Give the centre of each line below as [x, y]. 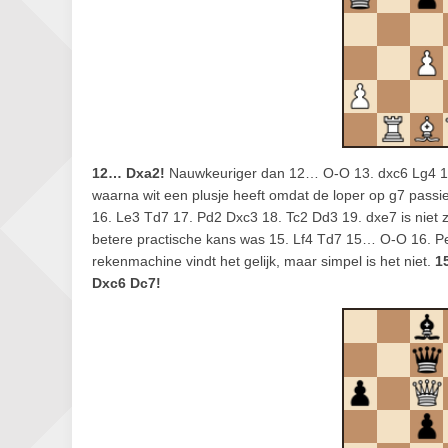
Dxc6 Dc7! [126, 283]
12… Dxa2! [128, 173]
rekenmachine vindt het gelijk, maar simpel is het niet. [263, 261]
